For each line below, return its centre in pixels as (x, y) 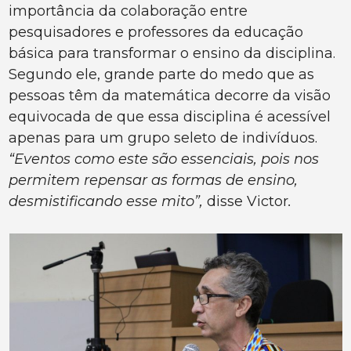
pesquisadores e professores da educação (156, 33)
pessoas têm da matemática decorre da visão (170, 96)
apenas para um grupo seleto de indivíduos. (163, 138)
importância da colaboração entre (128, 11)
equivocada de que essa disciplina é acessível (170, 117)
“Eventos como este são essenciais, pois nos (164, 159)
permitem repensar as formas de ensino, (154, 181)
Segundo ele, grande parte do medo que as (162, 75)
